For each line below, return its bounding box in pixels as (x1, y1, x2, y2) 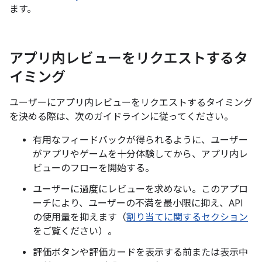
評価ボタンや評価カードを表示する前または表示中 (33, 247, 248, 259)
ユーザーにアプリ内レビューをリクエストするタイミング (9, 97, 253, 109)
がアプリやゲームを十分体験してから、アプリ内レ (33, 149, 248, 161)
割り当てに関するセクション (126, 212, 248, 224)
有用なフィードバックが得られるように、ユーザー (33, 135, 248, 147)
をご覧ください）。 (33, 226, 117, 238)
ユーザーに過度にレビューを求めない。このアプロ (33, 184, 248, 196)
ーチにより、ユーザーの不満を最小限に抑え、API (33, 198, 243, 210)
